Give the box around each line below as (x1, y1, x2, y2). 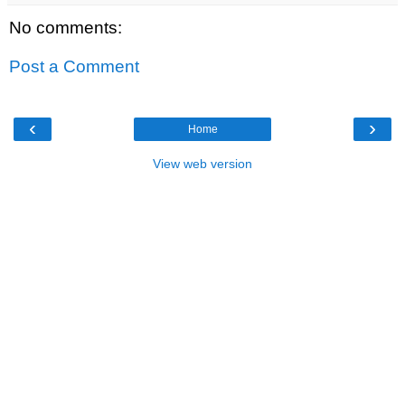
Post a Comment (9, 57, 139, 77)
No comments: (9, 17, 122, 37)
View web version (153, 155, 252, 171)
